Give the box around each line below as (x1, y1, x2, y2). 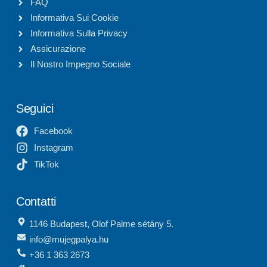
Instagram (33, 142, 73, 153)
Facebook (33, 126, 73, 136)
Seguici (15, 102, 54, 115)
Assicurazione (30, 44, 86, 54)
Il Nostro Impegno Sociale (30, 59, 131, 69)
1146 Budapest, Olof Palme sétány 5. (29, 219, 174, 229)
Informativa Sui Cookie (30, 13, 119, 23)
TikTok (33, 159, 59, 169)
